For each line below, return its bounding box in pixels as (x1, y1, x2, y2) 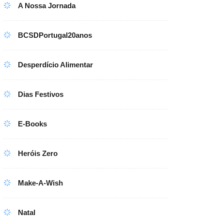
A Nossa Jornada (18, 1, 76, 10)
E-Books (18, 120, 47, 128)
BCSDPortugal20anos (18, 31, 93, 39)
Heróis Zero (18, 149, 58, 157)
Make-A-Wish (18, 179, 63, 187)
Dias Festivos (18, 90, 64, 98)
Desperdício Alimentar (18, 61, 93, 69)
